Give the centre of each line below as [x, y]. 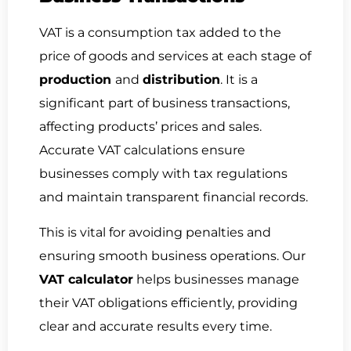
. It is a [239, 80]
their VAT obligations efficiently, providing [168, 302]
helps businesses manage [216, 279]
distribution [181, 80]
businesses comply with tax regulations [163, 174]
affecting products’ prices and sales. [150, 127]
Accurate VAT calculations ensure [142, 150]
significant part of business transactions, [165, 103]
